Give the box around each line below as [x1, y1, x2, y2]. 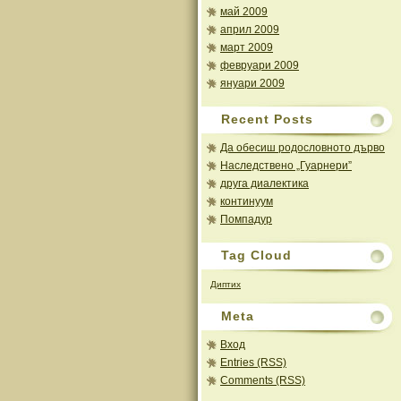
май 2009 [220, 5, 268, 18]
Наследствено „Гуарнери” [220, 159, 352, 172]
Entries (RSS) [220, 356, 286, 369]
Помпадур [220, 213, 272, 226]
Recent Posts [221, 112, 313, 126]
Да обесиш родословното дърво [220, 141, 385, 154]
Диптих [210, 279, 241, 289]
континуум [220, 195, 273, 208]
